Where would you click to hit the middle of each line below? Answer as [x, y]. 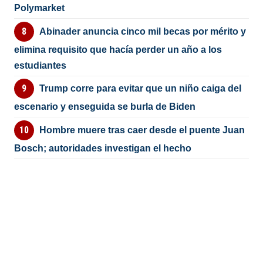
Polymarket [40, 8]
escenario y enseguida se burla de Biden [105, 107]
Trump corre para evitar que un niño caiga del [140, 89]
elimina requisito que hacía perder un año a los [118, 49]
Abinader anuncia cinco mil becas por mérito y [142, 31]
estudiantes [41, 65]
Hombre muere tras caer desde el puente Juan [142, 130]
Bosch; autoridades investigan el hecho [103, 148]
